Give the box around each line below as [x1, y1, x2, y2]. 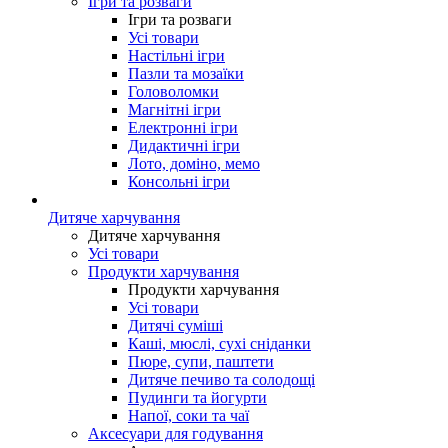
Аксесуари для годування [88, 425, 263, 442]
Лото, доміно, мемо [128, 155, 260, 172]
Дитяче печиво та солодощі [128, 371, 315, 388]
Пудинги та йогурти [128, 389, 267, 406]
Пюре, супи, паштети [128, 353, 274, 370]
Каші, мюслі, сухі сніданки [128, 335, 311, 352]
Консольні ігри [128, 173, 230, 190]
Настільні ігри [128, 47, 225, 64]
